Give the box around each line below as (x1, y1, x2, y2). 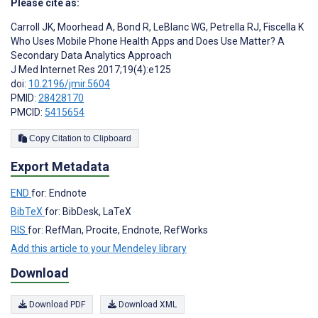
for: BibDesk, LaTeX (45, 205, 131, 217)
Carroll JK (11, 21, 53, 33)
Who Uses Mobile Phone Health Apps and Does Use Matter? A (11, 35, 285, 48)
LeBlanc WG (151, 21, 206, 33)
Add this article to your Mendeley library (11, 242, 187, 254)
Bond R (115, 21, 149, 33)
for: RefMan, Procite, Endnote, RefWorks (28, 224, 208, 236)
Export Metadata (11, 159, 109, 174)
